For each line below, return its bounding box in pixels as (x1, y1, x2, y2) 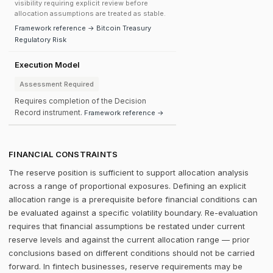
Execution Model (15, 60, 80, 69)
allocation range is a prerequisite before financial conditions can (9, 194, 257, 204)
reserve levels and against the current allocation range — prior (9, 235, 250, 244)
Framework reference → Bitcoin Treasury (15, 24, 151, 32)
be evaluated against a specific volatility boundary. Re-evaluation (9, 208, 258, 218)
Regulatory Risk (15, 35, 66, 44)
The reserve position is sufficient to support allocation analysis (9, 168, 249, 177)
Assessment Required (19, 80, 94, 88)
